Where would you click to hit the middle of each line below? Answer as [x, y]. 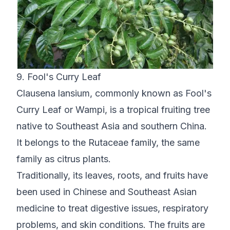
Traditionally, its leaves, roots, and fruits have [112, 176]
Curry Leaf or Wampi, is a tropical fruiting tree [113, 110]
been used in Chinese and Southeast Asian [107, 192]
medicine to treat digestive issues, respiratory [112, 208]
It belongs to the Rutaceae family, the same [108, 143]
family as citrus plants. [64, 159]
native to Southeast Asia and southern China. [112, 126]
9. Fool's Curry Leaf [59, 77]
